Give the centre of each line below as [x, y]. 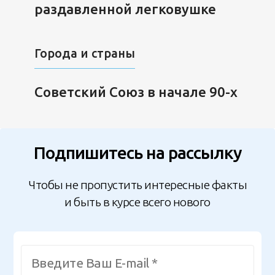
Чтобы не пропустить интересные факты [137, 185]
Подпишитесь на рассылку [137, 152]
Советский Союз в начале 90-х [136, 91]
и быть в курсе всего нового [137, 202]
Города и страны [84, 53]
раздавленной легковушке [125, 9]
